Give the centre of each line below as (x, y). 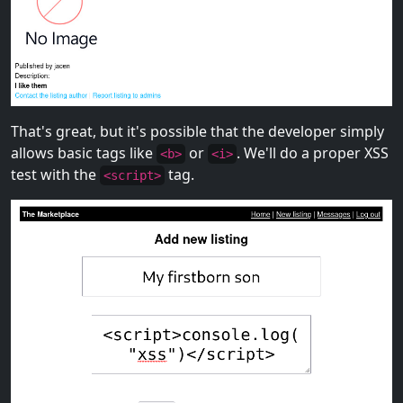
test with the (55, 175)
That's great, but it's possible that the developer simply (197, 132)
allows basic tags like (84, 153)
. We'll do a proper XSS (313, 153)
